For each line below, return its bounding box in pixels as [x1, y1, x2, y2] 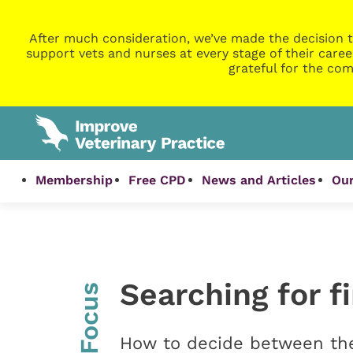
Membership [35, 173, 113, 188]
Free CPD [128, 173, 187, 188]
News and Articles [202, 173, 317, 188]
